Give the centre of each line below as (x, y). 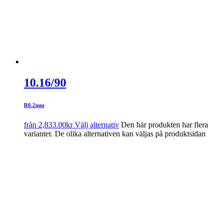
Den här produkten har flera (165, 124)
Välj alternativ (97, 124)
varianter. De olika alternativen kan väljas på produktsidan (115, 133)
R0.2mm (34, 105)
